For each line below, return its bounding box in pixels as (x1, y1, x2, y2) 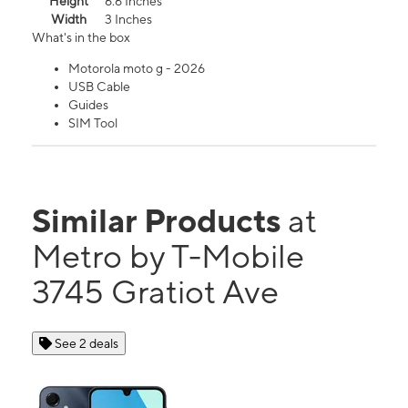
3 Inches (105, 12, 152, 27)
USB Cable (68, 79, 130, 95)
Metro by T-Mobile (32, 237, 304, 276)
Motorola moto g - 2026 (68, 61, 205, 76)
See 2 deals (55, 336, 118, 352)
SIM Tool (68, 116, 117, 131)
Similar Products (32, 201, 288, 240)
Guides (68, 97, 108, 113)
